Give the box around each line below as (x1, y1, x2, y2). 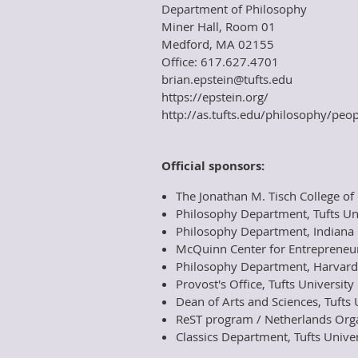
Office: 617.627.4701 (161, 54, 279, 70)
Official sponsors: (161, 157, 265, 174)
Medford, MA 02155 (161, 36, 274, 52)
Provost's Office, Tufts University (176, 276, 354, 292)
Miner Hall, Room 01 (161, 18, 276, 34)
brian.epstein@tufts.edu (161, 71, 292, 87)
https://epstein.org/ (161, 89, 268, 105)
